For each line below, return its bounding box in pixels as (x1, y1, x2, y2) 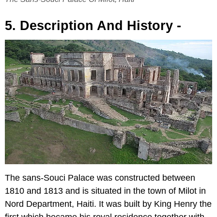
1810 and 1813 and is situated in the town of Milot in (5, 186, 206, 196)
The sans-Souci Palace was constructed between (5, 172, 195, 183)
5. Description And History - (5, 18, 181, 33)
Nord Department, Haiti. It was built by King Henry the (5, 199, 212, 209)
